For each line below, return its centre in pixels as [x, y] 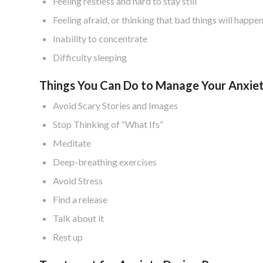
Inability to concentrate [100, 38]
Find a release [80, 199]
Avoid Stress [78, 180]
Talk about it [78, 218]
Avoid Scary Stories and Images [115, 105]
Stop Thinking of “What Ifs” [108, 124]
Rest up [68, 237]
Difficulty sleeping [90, 57]
